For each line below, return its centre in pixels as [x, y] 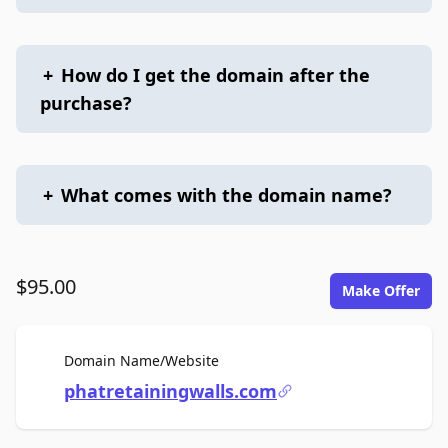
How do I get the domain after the [215, 75]
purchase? [86, 103]
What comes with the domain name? [226, 195]
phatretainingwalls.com [170, 391]
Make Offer [381, 290]
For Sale [244, 359]
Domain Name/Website [141, 360]
